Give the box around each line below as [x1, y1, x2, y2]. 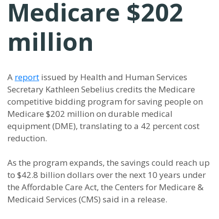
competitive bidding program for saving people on [7, 96, 203, 107]
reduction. [7, 132, 47, 144]
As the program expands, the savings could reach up [7, 157, 210, 168]
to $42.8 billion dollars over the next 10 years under [7, 169, 206, 180]
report [15, 71, 39, 83]
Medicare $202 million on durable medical [7, 108, 173, 119]
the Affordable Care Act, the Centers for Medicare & [7, 181, 203, 193]
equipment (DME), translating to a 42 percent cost [7, 120, 199, 131]
